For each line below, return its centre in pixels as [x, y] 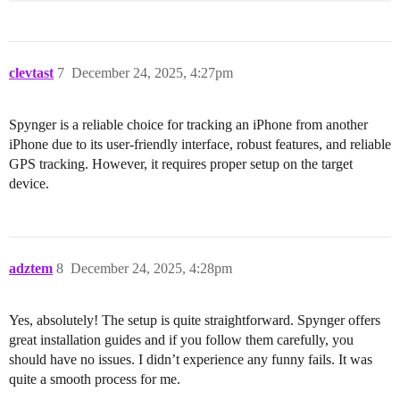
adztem [31, 269]
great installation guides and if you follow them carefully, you [181, 340]
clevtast [31, 73]
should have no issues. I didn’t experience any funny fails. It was [191, 360]
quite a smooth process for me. [95, 379]
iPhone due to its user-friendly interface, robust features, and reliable [200, 145]
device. [29, 184]
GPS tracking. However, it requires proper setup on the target [181, 164]
